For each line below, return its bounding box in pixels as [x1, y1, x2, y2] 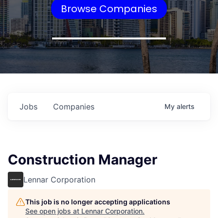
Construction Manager [8, 151, 157, 168]
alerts [177, 102, 195, 110]
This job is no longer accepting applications [25, 198, 170, 206]
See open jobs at [25, 207, 81, 215]
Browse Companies [61, 1, 157, 16]
